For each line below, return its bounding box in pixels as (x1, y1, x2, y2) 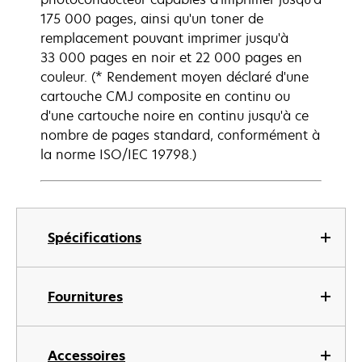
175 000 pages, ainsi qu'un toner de (40, 10, 263, 27)
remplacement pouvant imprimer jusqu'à (40, 29, 288, 47)
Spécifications (48, 229, 141, 246)
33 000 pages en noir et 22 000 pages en (40, 48, 302, 66)
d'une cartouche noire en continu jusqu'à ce (40, 107, 309, 124)
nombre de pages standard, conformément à (40, 126, 320, 144)
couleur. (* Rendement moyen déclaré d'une (40, 68, 309, 86)
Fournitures (48, 288, 123, 305)
